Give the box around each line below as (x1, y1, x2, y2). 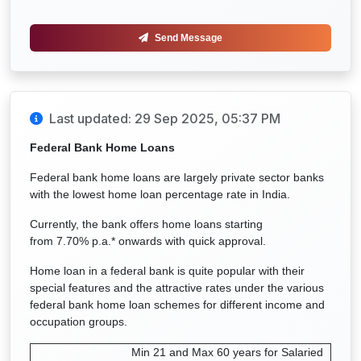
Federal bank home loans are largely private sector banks (30, 171, 324, 184)
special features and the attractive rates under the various (30, 281, 324, 294)
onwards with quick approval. (118, 234, 266, 247)
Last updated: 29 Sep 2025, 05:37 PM (49, 110, 280, 127)
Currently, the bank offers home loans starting (30, 218, 263, 230)
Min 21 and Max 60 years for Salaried (131, 346, 323, 359)
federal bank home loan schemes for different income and (30, 298, 325, 311)
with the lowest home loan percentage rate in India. (30, 188, 290, 201)
